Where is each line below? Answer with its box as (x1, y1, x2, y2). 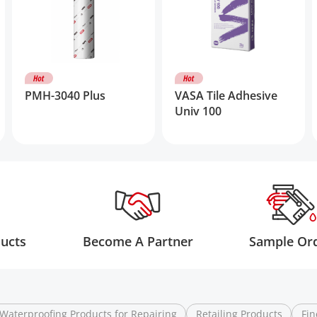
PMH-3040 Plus (24, 87, 105, 103)
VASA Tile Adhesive (174, 87, 277, 103)
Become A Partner (82, 232, 193, 250)
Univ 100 (174, 103, 221, 119)
